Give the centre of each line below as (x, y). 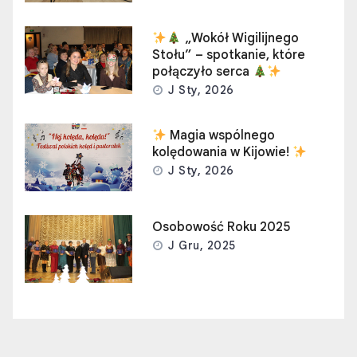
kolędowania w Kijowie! (223, 153)
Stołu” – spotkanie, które (229, 55)
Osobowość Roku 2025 (222, 228)
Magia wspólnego (221, 136)
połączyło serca (203, 72)
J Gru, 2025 (200, 246)
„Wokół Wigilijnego (240, 39)
